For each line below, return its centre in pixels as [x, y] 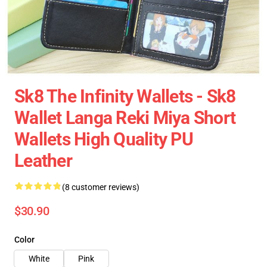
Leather [43, 161]
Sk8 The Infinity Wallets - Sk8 [125, 96]
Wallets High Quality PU [104, 139]
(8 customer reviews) [101, 187]
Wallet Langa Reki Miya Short [125, 118]
